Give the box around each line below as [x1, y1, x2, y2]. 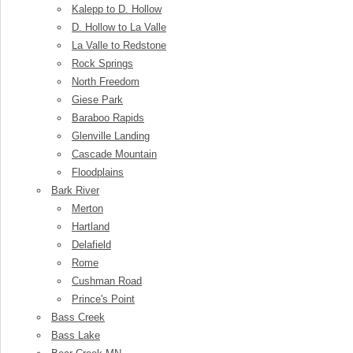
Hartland [72, 221, 110, 232]
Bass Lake [51, 329, 100, 341]
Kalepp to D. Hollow [72, 3, 162, 15]
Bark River [51, 184, 99, 196]
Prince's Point [72, 293, 135, 305]
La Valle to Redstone [72, 39, 166, 51]
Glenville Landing [72, 130, 150, 142]
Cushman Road [72, 275, 142, 287]
